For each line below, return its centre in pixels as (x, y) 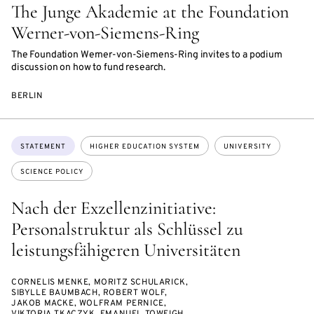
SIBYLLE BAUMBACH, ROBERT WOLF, (90, 293)
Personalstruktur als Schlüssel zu (127, 229)
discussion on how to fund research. (89, 68)
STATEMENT (43, 147)
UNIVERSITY (247, 147)
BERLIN (27, 96)
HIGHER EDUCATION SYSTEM (145, 147)
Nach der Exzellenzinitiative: (114, 208)
